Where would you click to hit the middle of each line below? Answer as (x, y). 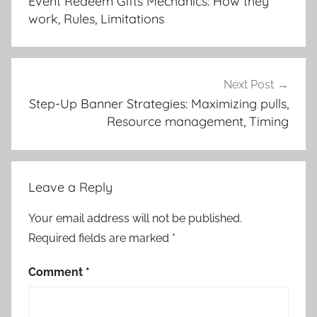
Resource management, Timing (198, 122)
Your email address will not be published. (135, 219)
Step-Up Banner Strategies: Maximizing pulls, (159, 104)
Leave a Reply (70, 188)
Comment (57, 272)
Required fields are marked (100, 238)
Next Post (249, 85)
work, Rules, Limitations (96, 18)
